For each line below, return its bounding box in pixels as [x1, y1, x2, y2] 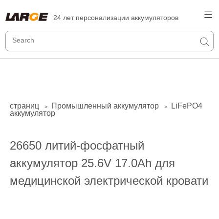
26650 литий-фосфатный [10, 139, 144, 152]
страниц [10, 102, 39, 110]
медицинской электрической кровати [10, 174, 208, 187]
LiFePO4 [171, 102, 202, 110]
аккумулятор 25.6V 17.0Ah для [10, 156, 175, 170]
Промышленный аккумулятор [51, 102, 159, 110]
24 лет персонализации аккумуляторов [53, 14, 179, 22]
